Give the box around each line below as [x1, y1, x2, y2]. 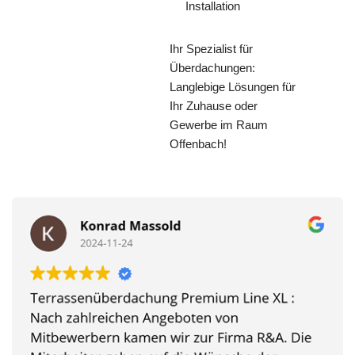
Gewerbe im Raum [170, 118, 268, 132]
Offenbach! [170, 137, 227, 151]
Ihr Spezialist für [170, 42, 253, 56]
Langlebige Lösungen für [170, 80, 296, 94]
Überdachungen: [170, 61, 255, 75]
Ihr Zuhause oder [170, 99, 258, 113]
